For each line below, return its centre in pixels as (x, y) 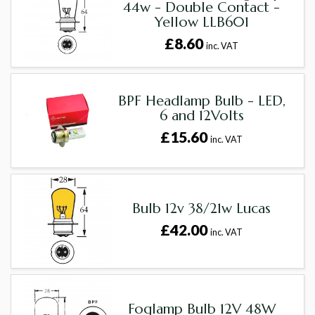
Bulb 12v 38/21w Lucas (202, 209)
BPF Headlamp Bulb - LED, (201, 101)
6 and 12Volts (201, 115)
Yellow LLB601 (201, 22)
